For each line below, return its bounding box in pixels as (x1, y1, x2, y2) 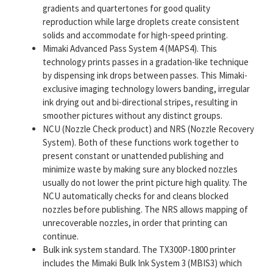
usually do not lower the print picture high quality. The (43, 176, 247, 188)
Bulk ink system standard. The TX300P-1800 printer (43, 243, 236, 255)
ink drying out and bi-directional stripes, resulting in (43, 96, 238, 108)
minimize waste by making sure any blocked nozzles (43, 163, 238, 175)
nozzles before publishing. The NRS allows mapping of (43, 203, 248, 215)
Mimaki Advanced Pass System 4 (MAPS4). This (43, 42, 217, 54)
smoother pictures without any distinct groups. (43, 109, 222, 121)
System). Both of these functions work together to (43, 136, 239, 148)
